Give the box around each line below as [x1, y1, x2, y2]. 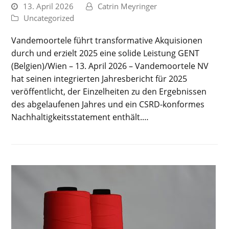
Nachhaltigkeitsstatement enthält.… [11, 111, 149, 123]
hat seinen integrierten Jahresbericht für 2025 [11, 73, 188, 84]
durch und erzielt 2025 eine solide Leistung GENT [11, 47, 200, 59]
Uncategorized [24, 12, 75, 23]
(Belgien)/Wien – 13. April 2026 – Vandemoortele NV [11, 60, 209, 72]
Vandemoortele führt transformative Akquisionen [11, 34, 203, 46]
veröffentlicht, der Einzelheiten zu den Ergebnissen [11, 85, 207, 97]
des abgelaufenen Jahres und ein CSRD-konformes [11, 98, 205, 110]
